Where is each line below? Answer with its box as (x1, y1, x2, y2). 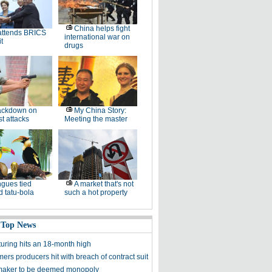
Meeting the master (64, 115, 127, 123)
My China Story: (73, 106, 126, 115)
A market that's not (73, 180, 134, 188)
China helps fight (73, 24, 130, 33)
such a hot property (64, 188, 127, 197)
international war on (64, 33, 130, 41)
